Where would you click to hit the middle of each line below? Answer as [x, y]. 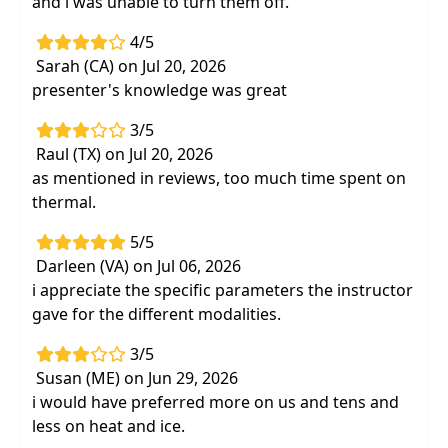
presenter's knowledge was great [159, 90]
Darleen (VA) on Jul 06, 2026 [138, 266]
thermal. [64, 202]
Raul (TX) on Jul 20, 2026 [124, 154]
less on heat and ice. [108, 426]
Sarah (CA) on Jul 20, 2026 [131, 66]
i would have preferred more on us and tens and [215, 402]
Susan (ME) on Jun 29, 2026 [137, 378]
